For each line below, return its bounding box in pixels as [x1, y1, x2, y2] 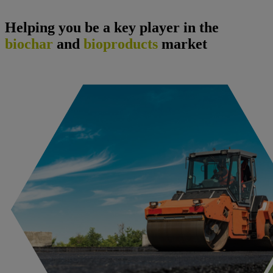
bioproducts [83, 36, 158, 52]
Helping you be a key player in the [5, 19, 219, 36]
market [158, 36, 207, 52]
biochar [5, 36, 53, 52]
